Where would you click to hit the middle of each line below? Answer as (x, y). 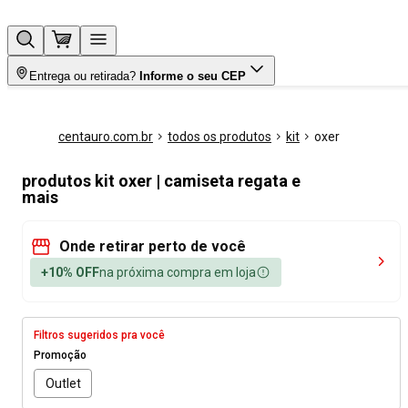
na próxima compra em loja (178, 272)
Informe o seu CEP (193, 76)
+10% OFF (70, 272)
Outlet (63, 383)
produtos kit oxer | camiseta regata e (161, 181)
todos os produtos (219, 137)
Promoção (60, 355)
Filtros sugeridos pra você (99, 335)
